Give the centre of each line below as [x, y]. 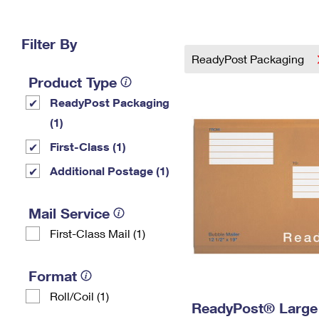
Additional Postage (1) [110, 171]
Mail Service [69, 213]
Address [233, 30]
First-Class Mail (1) [98, 233]
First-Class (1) [88, 146]
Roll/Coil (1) [79, 296]
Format [53, 276]
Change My [233, 19]
